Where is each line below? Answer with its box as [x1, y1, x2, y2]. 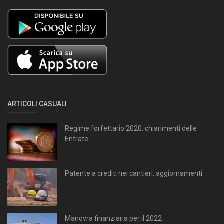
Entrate [65, 134, 88, 143]
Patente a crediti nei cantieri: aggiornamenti [65, 169, 202, 177]
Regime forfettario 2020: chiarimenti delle [65, 124, 197, 132]
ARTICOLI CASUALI [7, 99, 67, 108]
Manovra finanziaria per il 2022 [65, 214, 162, 222]
